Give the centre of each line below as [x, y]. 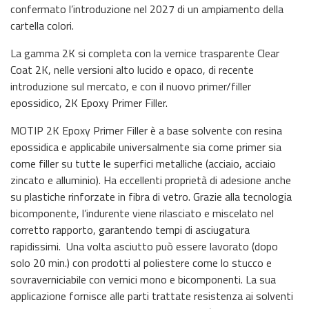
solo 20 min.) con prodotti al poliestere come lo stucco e [141, 262]
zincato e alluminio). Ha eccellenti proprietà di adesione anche [151, 180]
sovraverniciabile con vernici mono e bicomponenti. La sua [143, 279]
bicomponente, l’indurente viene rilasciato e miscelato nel [142, 213]
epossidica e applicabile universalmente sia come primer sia [146, 147]
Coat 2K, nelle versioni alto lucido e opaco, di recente [132, 69]
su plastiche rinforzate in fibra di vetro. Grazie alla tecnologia [151, 196]
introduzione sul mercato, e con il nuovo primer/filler [131, 86]
